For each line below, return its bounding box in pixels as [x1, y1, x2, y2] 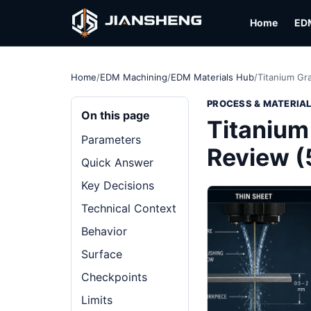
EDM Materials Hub [171, 72, 254, 83]
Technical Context [81, 201, 176, 215]
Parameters [81, 133, 141, 146]
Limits [81, 293, 112, 307]
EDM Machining [100, 72, 167, 83]
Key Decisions [81, 178, 154, 192]
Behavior [81, 224, 127, 238]
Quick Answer [81, 155, 153, 169]
